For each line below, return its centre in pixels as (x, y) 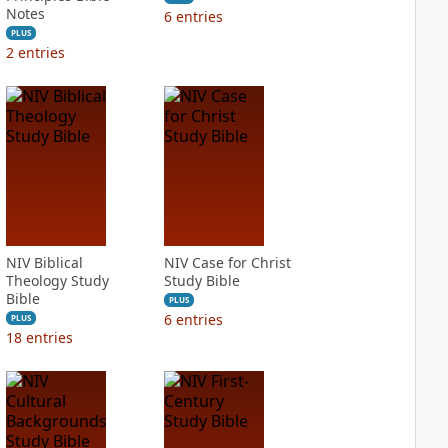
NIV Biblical (44, 262)
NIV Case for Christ (227, 262)
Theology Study (57, 280)
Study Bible (201, 280)
